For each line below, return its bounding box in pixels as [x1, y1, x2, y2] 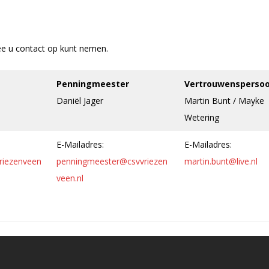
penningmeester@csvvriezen [56, 156, 168, 167]
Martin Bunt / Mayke [184, 95, 264, 106]
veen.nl [56, 172, 83, 184]
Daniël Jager [56, 95, 103, 106]
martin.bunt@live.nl [184, 156, 258, 167]
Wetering [184, 112, 219, 123]
